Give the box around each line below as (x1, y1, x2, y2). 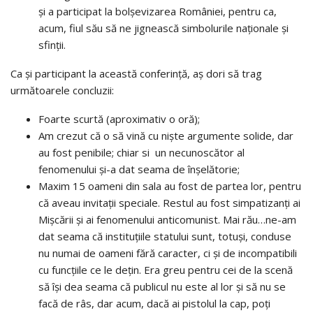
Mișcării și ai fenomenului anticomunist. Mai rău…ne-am (38, 212, 296, 226)
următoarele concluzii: (10, 82, 114, 97)
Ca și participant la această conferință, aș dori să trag (10, 66, 262, 80)
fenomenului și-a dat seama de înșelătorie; (38, 161, 240, 176)
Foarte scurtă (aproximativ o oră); (38, 111, 200, 126)
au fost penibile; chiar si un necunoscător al (38, 145, 245, 159)
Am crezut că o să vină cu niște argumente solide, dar (38, 128, 293, 143)
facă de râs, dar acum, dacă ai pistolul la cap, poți (38, 296, 270, 310)
